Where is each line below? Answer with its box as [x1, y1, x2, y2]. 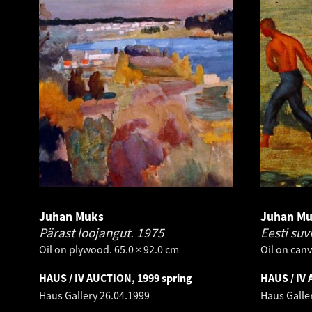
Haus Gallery [39, 288, 100, 302]
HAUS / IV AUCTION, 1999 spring [39, 271, 192, 285]
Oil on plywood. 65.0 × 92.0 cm [39, 242, 179, 256]
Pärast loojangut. [39, 224, 136, 241]
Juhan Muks [39, 209, 104, 224]
